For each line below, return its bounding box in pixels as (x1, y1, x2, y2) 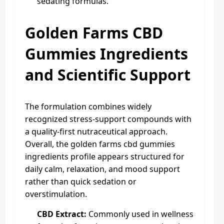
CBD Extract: (37, 208, 86, 219)
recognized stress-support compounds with (25, 113, 191, 124)
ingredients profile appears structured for (25, 150, 184, 162)
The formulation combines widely (25, 100, 151, 112)
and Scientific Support (25, 64, 190, 85)
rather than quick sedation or (25, 175, 136, 187)
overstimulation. (25, 188, 87, 199)
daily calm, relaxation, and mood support (25, 163, 180, 174)
